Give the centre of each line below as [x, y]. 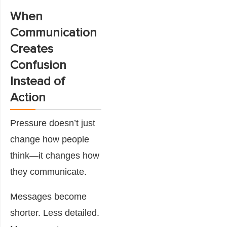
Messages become [48, 196]
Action [28, 98]
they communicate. [48, 172]
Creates [32, 49]
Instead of [37, 81]
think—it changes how [55, 155]
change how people [50, 139]
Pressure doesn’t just [53, 123]
